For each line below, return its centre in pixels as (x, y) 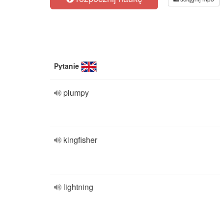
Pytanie (67, 66)
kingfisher (80, 140)
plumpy (76, 93)
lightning (78, 187)
